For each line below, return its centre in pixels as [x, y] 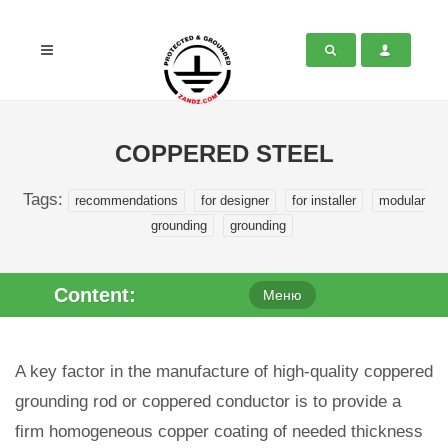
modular [402, 200]
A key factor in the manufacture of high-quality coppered [224, 371]
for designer [235, 200]
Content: [94, 295]
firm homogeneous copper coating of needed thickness [219, 431]
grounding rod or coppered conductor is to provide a [208, 401]
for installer [324, 200]
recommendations [126, 200]
